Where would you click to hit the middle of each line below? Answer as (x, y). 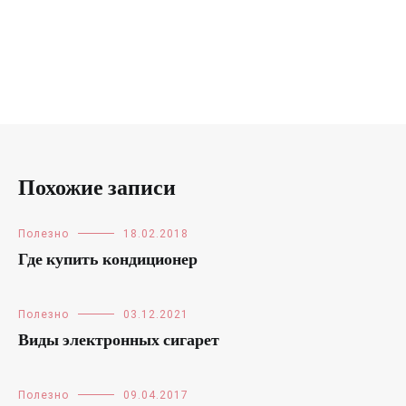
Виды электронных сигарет (119, 341)
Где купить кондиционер (108, 260)
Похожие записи (97, 189)
